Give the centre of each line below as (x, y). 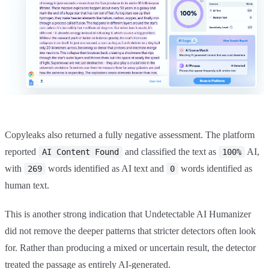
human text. (27, 186)
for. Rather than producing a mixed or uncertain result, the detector (130, 248)
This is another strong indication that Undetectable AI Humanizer (128, 214)
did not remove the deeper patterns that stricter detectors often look (130, 231)
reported (22, 152)
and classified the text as (171, 152)
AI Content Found (80, 152)
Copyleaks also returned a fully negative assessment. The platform (130, 135)
